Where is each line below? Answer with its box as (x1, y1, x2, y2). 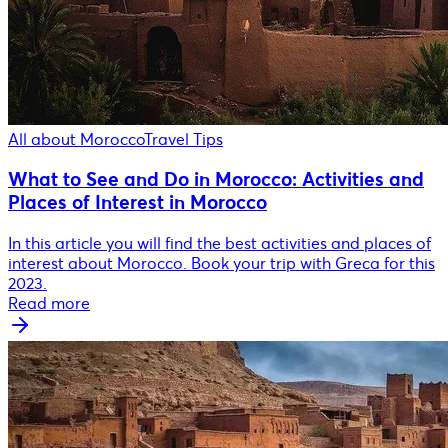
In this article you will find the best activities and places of (8, 232, 431, 253)
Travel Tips (144, 129, 223, 150)
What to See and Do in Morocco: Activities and (8, 168, 424, 192)
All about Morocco (8, 129, 144, 150)
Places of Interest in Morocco (8, 191, 267, 215)
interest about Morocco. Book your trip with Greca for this (8, 252, 435, 273)
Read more (8, 292, 90, 313)
